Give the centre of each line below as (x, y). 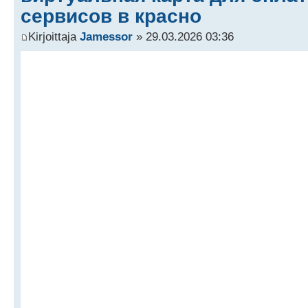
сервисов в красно (111, 15)
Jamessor (106, 36)
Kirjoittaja (54, 36)
